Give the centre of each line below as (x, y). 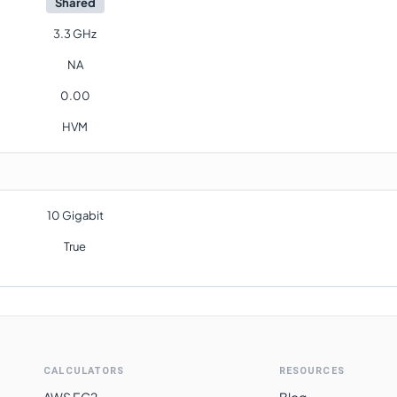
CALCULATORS (84, 371)
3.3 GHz (75, 34)
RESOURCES (311, 371)
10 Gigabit (75, 215)
